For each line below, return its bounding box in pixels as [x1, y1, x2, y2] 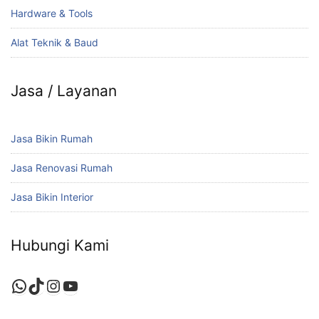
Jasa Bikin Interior [11, 191, 93, 204]
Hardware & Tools [11, 7, 93, 20]
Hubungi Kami [11, 236, 109, 255]
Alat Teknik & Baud [11, 36, 98, 49]
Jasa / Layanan [11, 82, 117, 100]
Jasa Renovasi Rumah [11, 162, 113, 174]
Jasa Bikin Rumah [11, 132, 93, 145]
